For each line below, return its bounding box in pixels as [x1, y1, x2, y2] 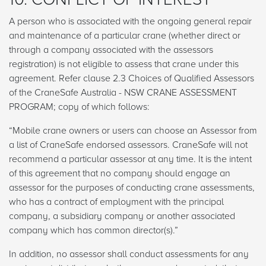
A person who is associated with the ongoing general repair [9, 15, 252, 28]
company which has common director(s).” [9, 224, 178, 237]
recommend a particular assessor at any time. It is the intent [9, 153, 252, 166]
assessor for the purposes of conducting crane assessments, [9, 182, 255, 194]
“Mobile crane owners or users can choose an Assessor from [9, 125, 257, 137]
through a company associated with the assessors [9, 44, 213, 56]
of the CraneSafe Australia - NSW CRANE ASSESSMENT [9, 87, 237, 99]
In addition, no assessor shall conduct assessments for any [9, 248, 249, 261]
